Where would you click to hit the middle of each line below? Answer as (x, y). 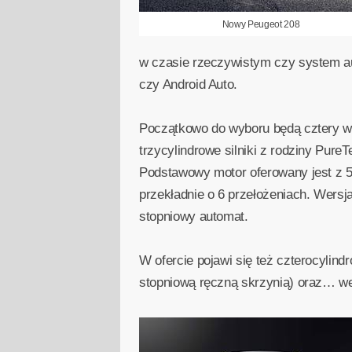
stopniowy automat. (194, 217)
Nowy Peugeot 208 (261, 25)
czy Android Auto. (189, 85)
